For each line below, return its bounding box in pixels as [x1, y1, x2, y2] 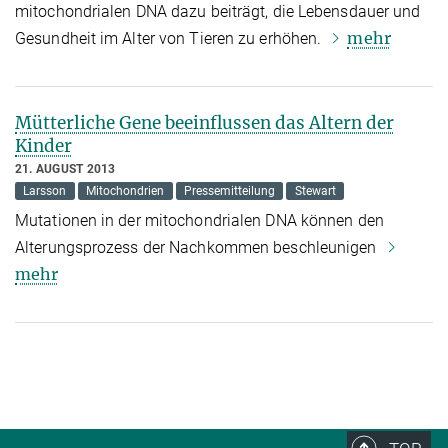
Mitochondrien [86, 183, 165, 198]
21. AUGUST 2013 [15, 161, 116, 176]
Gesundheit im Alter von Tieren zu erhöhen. [15, 28, 326, 48]
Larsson [23, 183, 67, 198]
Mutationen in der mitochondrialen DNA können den [15, 210, 384, 230]
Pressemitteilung [183, 183, 275, 198]
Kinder [15, 134, 72, 157]
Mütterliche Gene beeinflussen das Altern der [15, 111, 394, 134]
